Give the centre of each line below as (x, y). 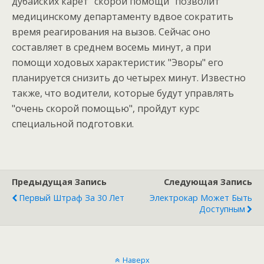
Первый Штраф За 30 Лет (72, 198)
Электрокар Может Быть (201, 198)
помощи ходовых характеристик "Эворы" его (118, 62)
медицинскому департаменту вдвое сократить (123, 16)
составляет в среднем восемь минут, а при (111, 47)
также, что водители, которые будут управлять (123, 93)
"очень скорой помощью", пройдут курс (105, 108)
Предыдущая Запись (59, 182)
